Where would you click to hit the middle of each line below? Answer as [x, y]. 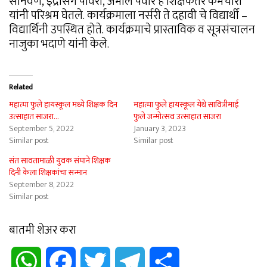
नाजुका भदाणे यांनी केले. [59, 44]
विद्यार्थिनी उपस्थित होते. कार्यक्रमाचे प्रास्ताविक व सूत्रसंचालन [132, 30]
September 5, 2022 [41, 129]
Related [21, 87]
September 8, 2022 [41, 185]
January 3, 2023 [160, 129]
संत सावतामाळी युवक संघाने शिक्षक [60, 161]
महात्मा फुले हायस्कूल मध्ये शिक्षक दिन [63, 105]
